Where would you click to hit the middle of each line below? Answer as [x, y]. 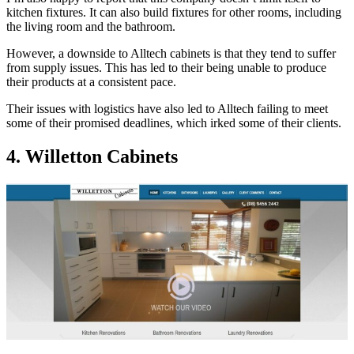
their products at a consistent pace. [91, 82]
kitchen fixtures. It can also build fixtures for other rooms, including [174, 13]
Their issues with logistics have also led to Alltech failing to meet [167, 109]
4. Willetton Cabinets [92, 156]
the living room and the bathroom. [91, 27]
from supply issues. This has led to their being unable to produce [166, 68]
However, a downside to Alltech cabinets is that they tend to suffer [171, 54]
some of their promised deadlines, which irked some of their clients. [174, 123]
